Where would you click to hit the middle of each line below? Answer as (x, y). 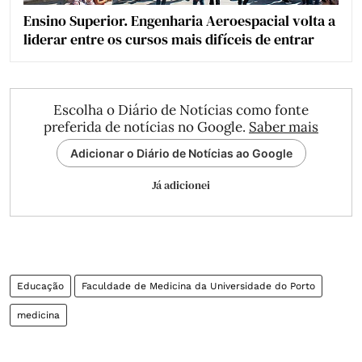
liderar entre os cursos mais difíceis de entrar (169, 39)
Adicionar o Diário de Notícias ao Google (181, 153)
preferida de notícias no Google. (146, 127)
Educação (40, 286)
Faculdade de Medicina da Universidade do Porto (198, 286)
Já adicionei (181, 185)
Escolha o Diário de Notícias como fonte (181, 110)
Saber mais (284, 127)
